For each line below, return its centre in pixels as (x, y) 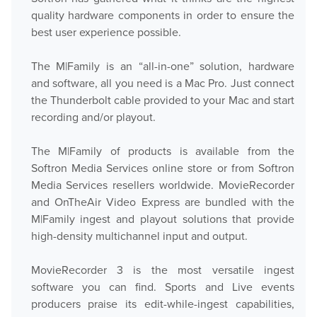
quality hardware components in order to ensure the (162, 15)
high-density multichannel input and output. (139, 236)
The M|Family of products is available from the (162, 151)
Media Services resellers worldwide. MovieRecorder (162, 185)
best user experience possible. (106, 32)
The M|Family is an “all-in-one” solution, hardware (162, 66)
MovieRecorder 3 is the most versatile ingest (162, 270)
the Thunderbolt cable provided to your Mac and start (162, 100)
